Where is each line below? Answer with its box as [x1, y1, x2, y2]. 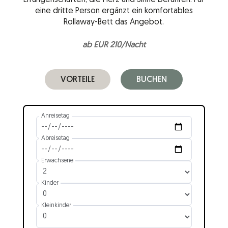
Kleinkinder [41, 202, 71, 209]
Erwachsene [41, 157, 73, 164]
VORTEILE [61, 76, 95, 84]
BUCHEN [136, 76, 167, 84]
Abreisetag [41, 135, 70, 141]
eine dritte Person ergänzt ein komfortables [35, 7, 193, 16]
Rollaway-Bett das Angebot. [64, 18, 164, 27]
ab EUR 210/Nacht [82, 41, 146, 50]
